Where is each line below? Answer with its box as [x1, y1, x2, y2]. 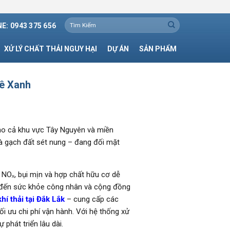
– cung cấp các [65, 195, 119, 204]
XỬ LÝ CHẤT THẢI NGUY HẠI [4, 45, 97, 53]
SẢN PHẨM [139, 45, 177, 53]
